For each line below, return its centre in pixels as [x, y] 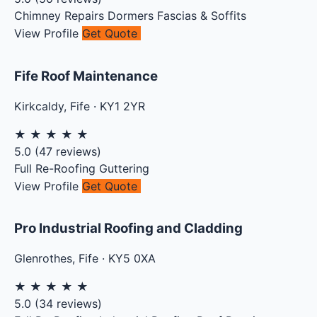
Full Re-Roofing [55, 168]
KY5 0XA [132, 259]
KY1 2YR [122, 106]
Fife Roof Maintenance [86, 76]
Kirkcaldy [39, 106]
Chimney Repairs [59, 16]
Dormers [131, 16]
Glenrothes [43, 259]
